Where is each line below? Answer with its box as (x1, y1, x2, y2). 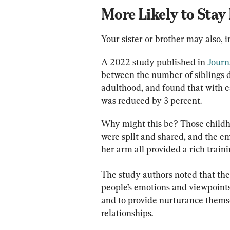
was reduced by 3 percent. (101, 94, 202, 106)
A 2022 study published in (101, 56, 207, 67)
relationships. (101, 207, 153, 218)
